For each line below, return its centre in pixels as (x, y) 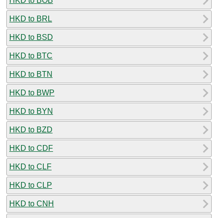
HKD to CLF (30, 166)
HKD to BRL (31, 18)
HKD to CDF (31, 148)
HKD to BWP (32, 92)
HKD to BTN (31, 74)
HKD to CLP (31, 185)
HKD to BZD (31, 129)
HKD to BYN (31, 111)
